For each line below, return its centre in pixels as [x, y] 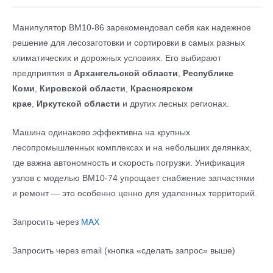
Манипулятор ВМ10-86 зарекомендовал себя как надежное [132, 27]
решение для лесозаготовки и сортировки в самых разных [129, 43]
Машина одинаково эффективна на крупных [101, 132]
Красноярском [161, 88]
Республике [208, 73]
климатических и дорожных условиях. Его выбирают [117, 58]
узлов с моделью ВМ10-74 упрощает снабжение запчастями [133, 178]
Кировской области [83, 88]
